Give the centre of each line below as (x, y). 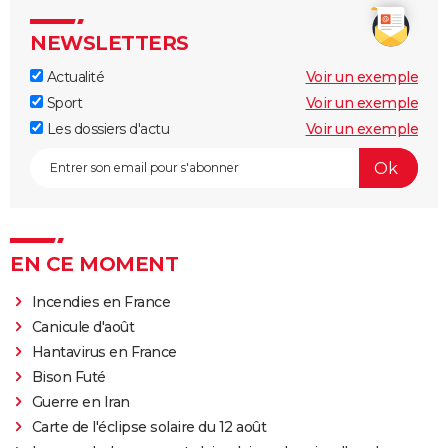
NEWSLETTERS (109, 43)
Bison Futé (68, 377)
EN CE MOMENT (94, 264)
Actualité (73, 77)
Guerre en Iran (80, 402)
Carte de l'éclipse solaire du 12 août (149, 427)
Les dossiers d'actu (106, 129)
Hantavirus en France (104, 352)
